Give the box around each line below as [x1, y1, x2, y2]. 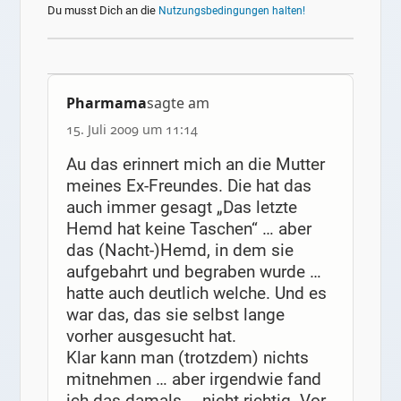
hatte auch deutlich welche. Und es [65, 283, 327, 304]
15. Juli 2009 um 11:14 [65, 121, 198, 139]
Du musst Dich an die [47, 3, 159, 17]
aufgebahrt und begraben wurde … [65, 261, 321, 283]
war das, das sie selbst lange [65, 304, 285, 326]
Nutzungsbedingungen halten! [158, 4, 306, 17]
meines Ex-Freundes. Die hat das [65, 175, 311, 197]
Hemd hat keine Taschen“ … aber [65, 218, 311, 240]
